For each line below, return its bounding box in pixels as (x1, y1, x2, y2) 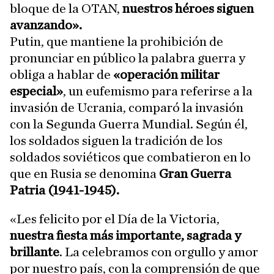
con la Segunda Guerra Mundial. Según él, (10, 117, 248, 131)
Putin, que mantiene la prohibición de (10, 35, 223, 49)
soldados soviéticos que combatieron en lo (10, 150, 251, 165)
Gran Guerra (159, 167, 231, 181)
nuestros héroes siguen (122, 2, 254, 16)
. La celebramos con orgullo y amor (59, 245, 258, 259)
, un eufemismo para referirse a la (63, 84, 253, 98)
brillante (10, 245, 59, 259)
